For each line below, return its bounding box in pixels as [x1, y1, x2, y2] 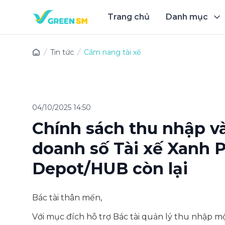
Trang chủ [107, 12, 150, 22]
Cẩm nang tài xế [84, 48, 141, 57]
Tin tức [50, 48, 74, 57]
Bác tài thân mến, [32, 193, 102, 202]
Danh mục [166, 12, 208, 22]
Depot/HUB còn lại [32, 159, 188, 178]
